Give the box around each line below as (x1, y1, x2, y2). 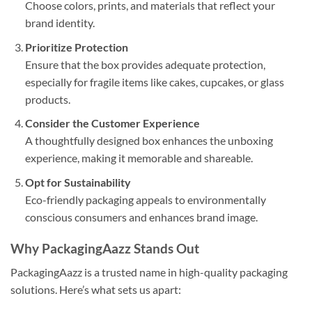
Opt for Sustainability (24, 175, 131, 189)
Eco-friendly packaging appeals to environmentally (24, 192, 266, 206)
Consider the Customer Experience (24, 116, 200, 130)
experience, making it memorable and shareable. (24, 151, 253, 165)
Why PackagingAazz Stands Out (10, 240, 199, 256)
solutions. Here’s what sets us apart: (10, 283, 181, 297)
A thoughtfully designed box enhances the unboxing (24, 134, 273, 148)
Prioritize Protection (24, 40, 128, 54)
